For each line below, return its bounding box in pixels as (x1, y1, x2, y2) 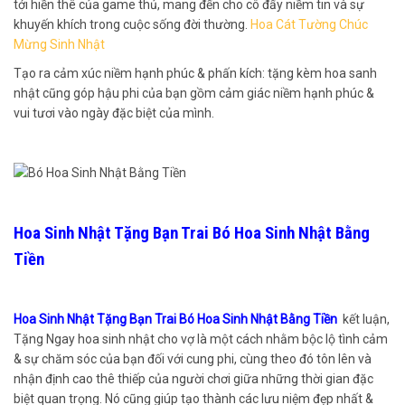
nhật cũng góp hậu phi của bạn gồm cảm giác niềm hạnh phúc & (14, 86, 374, 101)
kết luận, (343, 311, 390, 326)
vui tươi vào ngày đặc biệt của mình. (14, 106, 214, 121)
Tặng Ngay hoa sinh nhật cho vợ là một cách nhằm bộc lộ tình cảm (14, 331, 388, 346)
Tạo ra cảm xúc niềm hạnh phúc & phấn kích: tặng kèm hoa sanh (14, 66, 377, 81)
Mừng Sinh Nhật (14, 37, 105, 52)
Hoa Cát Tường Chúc (250, 17, 368, 33)
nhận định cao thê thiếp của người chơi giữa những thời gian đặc (14, 371, 373, 386)
